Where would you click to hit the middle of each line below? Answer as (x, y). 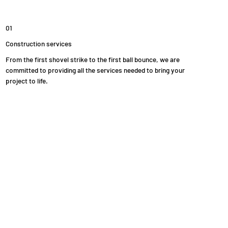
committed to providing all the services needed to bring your (95, 70)
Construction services (38, 44)
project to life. (26, 81)
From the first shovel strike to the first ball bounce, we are (92, 60)
